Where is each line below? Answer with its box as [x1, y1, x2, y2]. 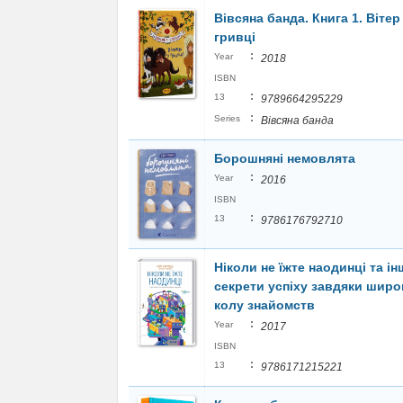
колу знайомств [214, 297, 315, 312]
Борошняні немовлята [214, 150, 355, 166]
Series [214, 112, 240, 123]
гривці [214, 29, 255, 44]
